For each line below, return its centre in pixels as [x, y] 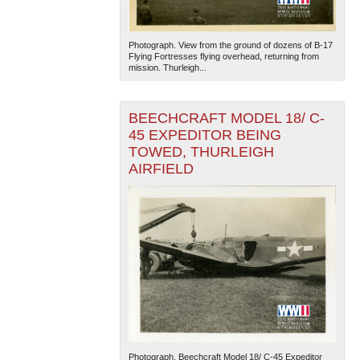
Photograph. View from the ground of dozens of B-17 [230, 45]
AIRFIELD [161, 169]
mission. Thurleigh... [167, 68]
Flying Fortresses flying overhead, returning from [223, 57]
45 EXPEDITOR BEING [205, 135]
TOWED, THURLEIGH [201, 152]
